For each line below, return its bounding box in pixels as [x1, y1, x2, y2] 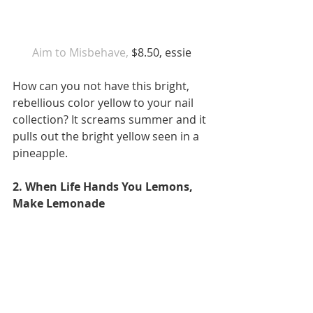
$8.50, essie [129, 45, 194, 61]
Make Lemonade [13, 196, 108, 212]
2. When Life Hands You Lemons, [13, 179, 196, 195]
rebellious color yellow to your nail [13, 95, 196, 111]
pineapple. [13, 145, 71, 161]
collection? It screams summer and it [13, 112, 209, 128]
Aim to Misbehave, [32, 45, 129, 61]
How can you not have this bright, [13, 78, 192, 94]
